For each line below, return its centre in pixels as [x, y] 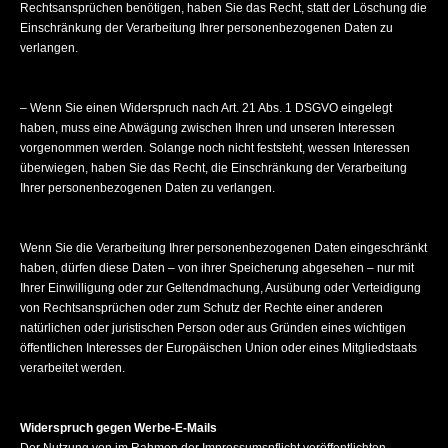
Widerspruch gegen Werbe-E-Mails [118, 428]
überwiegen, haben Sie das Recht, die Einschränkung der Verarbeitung [213, 168]
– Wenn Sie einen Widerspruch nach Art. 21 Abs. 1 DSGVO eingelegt [206, 108]
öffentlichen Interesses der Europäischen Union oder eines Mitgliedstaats [218, 348]
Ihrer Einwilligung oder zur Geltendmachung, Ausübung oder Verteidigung [220, 288]
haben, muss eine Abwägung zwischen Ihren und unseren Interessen [207, 128]
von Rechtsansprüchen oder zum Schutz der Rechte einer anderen [201, 308]
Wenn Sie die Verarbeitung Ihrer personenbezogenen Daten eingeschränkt [223, 248]
